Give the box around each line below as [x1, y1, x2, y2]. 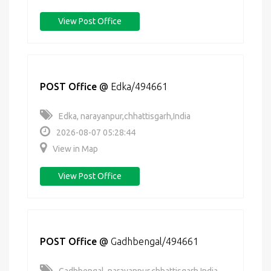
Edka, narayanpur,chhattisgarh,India [59, 111, 191, 121]
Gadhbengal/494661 [111, 236, 198, 247]
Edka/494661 [111, 81, 168, 92]
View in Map [53, 144, 98, 154]
